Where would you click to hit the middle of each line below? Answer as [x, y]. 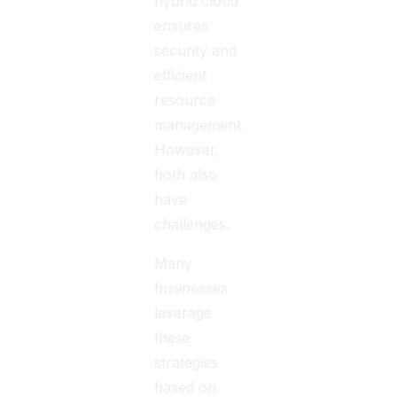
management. [200, 125]
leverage [183, 313]
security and [196, 51]
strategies [187, 362]
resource [185, 100]
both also [186, 175]
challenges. [192, 224]
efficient [181, 75]
